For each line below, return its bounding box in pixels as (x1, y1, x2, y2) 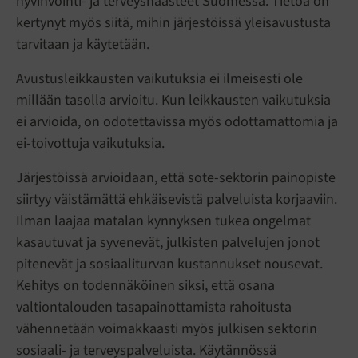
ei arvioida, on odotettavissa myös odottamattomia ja (16, 112, 338, 133)
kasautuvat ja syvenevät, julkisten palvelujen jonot (16, 233, 320, 253)
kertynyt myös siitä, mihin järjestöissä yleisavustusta (16, 13, 331, 34)
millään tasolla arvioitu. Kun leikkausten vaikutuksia (16, 90, 331, 111)
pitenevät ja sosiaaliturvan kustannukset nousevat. (16, 254, 323, 275)
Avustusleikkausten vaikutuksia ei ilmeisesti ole (16, 69, 303, 89)
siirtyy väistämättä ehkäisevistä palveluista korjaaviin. (16, 189, 337, 210)
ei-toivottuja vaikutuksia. (16, 133, 165, 154)
